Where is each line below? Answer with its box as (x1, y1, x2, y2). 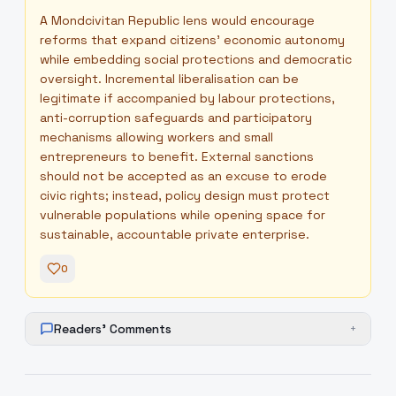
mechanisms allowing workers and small (40, 129, 273, 145)
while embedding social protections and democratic (40, 51, 352, 67)
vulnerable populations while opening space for (40, 207, 325, 223)
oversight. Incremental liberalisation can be (40, 71, 299, 87)
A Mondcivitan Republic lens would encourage (40, 12, 315, 28)
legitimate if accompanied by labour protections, (40, 90, 335, 106)
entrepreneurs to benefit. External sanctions (40, 148, 314, 164)
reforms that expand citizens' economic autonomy (40, 32, 345, 48)
